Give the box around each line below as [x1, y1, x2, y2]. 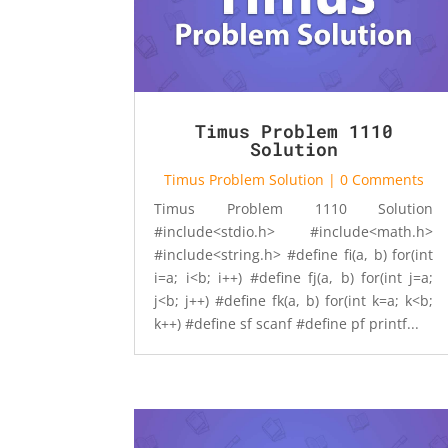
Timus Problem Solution [163, 169, 324, 189]
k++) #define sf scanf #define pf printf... [154, 313, 420, 333]
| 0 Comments [323, 169, 424, 189]
